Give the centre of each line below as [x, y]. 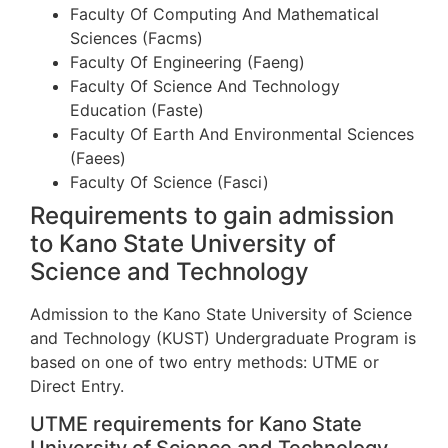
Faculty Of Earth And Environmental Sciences [242, 133]
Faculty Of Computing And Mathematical [224, 13]
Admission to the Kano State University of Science [221, 313]
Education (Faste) [137, 109]
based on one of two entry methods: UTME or [204, 361]
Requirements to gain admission [212, 215]
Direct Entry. [77, 385]
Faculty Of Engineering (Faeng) [187, 61]
